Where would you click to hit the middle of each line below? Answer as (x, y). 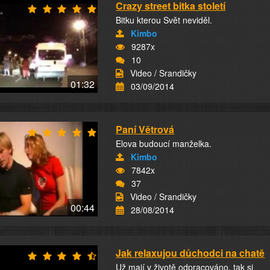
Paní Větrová (145, 129)
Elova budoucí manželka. (164, 143)
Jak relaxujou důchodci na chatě (190, 253)
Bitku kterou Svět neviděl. (164, 20)
